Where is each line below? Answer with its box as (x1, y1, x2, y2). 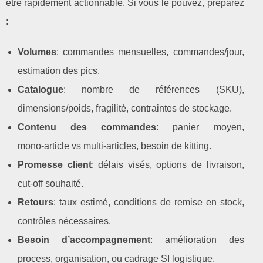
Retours (18, 197, 53, 207)
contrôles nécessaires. (18, 215, 111, 226)
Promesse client (18, 159, 92, 170)
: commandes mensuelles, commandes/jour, (56, 46, 244, 57)
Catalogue (18, 84, 63, 95)
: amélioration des (150, 234, 244, 245)
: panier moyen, (156, 122, 244, 132)
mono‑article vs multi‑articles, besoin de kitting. (18, 140, 211, 151)
